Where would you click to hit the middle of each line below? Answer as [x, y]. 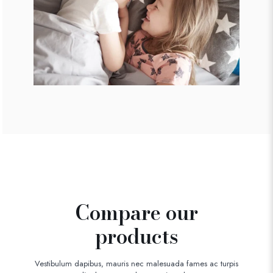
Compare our [136, 213]
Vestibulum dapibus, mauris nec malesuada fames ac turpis [136, 264]
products [136, 237]
